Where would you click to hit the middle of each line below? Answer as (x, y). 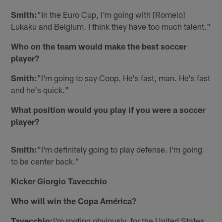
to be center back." (45, 161)
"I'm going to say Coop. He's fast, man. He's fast (124, 78)
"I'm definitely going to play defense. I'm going (120, 149)
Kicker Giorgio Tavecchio (59, 181)
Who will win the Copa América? (74, 201)
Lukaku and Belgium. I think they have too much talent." (111, 27)
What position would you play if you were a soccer (108, 110)
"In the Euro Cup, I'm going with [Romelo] (111, 15)
